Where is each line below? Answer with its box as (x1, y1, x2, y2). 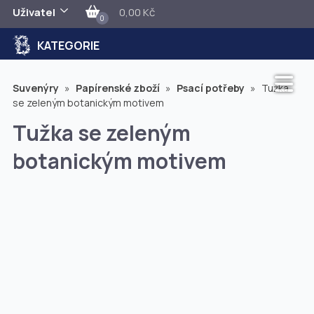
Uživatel (12, 5, 55, 20)
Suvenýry (12, 81, 61, 95)
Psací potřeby (176, 81, 247, 95)
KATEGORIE (37, 38, 100, 53)
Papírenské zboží (75, 81, 162, 95)
